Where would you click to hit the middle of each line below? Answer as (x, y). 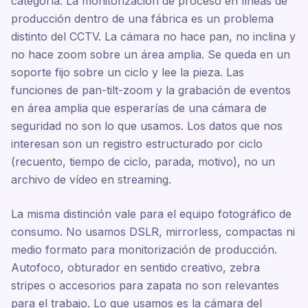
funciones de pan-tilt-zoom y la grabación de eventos (151, 90)
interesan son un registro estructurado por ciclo (137, 144)
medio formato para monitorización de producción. (144, 250)
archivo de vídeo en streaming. (91, 179)
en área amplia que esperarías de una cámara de (139, 108)
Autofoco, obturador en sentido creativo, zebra (135, 267)
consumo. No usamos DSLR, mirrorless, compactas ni (153, 232)
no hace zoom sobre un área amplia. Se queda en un (151, 54)
